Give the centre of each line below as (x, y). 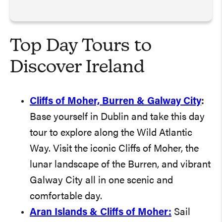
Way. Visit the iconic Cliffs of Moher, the (114, 149)
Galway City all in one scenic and (101, 181)
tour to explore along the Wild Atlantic (111, 133)
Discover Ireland (77, 68)
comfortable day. (66, 196)
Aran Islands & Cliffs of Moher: (101, 212)
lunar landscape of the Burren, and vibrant (120, 165)
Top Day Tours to (81, 46)
